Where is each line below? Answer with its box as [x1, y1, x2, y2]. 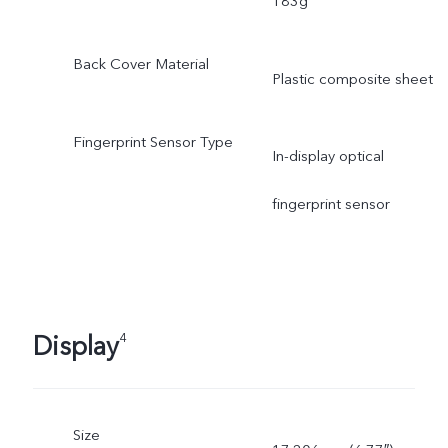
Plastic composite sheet [271, 68, 433, 89]
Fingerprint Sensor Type [72, 131, 233, 152]
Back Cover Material [72, 53, 209, 74]
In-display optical [271, 146, 384, 167]
